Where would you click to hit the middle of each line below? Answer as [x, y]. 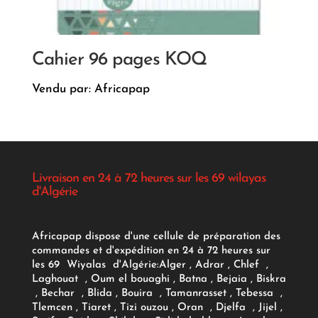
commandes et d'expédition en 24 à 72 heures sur [151, 251]
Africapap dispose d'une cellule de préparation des [156, 236]
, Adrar [207, 265]
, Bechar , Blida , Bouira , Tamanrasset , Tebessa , [157, 293]
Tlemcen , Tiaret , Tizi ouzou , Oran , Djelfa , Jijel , [157, 307]
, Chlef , [246, 265]
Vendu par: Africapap [91, 89]
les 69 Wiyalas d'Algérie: [95, 265]
